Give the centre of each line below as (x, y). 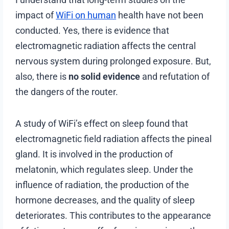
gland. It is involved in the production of (94, 154)
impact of (36, 15)
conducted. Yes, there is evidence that (93, 30)
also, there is (42, 76)
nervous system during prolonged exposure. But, (113, 61)
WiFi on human (86, 15)
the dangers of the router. (67, 91)
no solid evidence (105, 76)
